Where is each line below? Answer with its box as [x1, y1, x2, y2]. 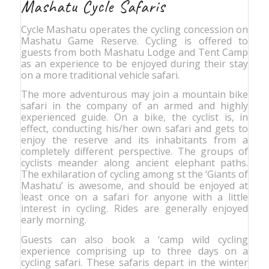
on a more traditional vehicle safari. [20, 68, 180, 82]
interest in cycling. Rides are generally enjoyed [20, 202, 249, 216]
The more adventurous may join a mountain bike [20, 88, 249, 101]
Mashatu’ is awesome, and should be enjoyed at [20, 179, 249, 193]
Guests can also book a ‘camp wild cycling [20, 232, 249, 246]
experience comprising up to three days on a [20, 244, 249, 258]
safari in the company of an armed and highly [20, 99, 249, 113]
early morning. [20, 213, 86, 227]
